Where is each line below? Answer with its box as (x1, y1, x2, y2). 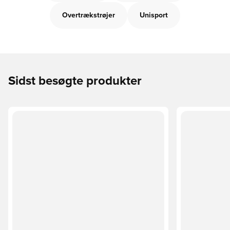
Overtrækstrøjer (62, 12, 115, 19)
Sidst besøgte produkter (8, 75, 142, 87)
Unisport (140, 12, 168, 19)
